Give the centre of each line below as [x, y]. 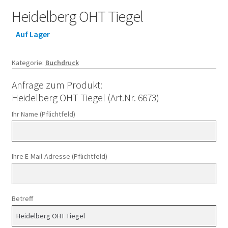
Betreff [22, 199]
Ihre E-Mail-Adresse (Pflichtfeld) [59, 156]
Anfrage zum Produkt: [57, 85]
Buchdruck [62, 62]
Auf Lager [33, 34]
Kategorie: [28, 62]
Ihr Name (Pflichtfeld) [43, 114]
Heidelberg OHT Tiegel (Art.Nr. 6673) [85, 98]
